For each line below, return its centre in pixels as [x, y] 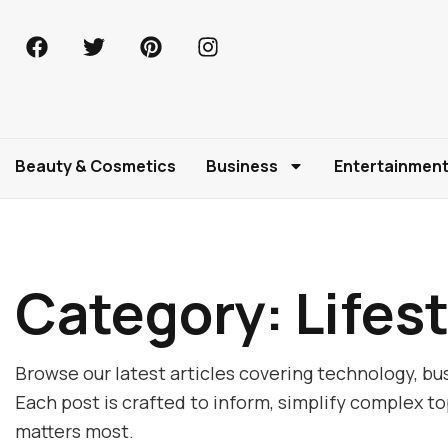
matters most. [74, 431]
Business [242, 166]
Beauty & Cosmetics [95, 166]
